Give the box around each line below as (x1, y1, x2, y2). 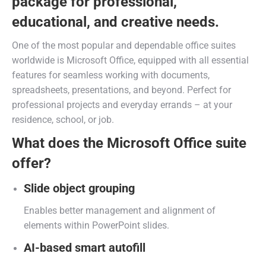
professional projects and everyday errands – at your (12, 99, 232, 110)
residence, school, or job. (12, 114, 114, 125)
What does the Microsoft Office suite (12, 135, 246, 151)
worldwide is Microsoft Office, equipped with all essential (12, 55, 249, 66)
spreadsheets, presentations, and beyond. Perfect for (12, 84, 231, 96)
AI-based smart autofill (24, 240, 145, 255)
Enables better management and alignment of (24, 205, 216, 216)
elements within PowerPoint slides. (24, 220, 169, 231)
